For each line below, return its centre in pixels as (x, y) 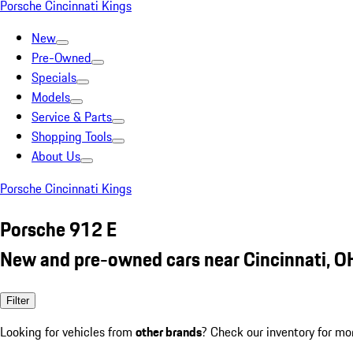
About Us (56, 156)
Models (51, 97)
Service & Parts (72, 117)
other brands (169, 331)
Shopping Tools (72, 136)
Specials (54, 77)
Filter (18, 300)
